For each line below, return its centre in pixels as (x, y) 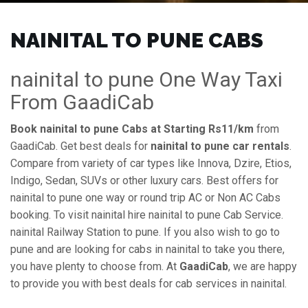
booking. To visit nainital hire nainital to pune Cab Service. (147, 215)
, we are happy (263, 266)
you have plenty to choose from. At (95, 266)
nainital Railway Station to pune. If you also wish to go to (145, 232)
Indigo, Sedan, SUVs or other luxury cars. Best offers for (144, 180)
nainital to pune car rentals (220, 146)
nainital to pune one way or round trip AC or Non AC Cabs (145, 198)
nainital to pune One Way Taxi (146, 79)
